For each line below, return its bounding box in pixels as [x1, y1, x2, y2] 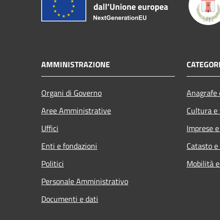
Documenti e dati [41, 193, 98, 205]
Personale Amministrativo [41, 175, 128, 188]
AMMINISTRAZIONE [41, 58, 110, 71]
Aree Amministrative [41, 105, 111, 117]
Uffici [41, 122, 58, 135]
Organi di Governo [41, 87, 102, 99]
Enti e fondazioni [41, 140, 97, 152]
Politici [41, 158, 64, 170]
